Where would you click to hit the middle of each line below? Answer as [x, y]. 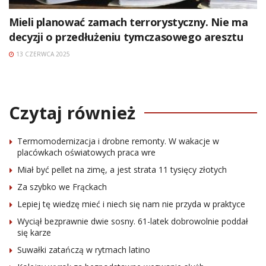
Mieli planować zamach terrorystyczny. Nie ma [129, 22]
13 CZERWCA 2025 [42, 54]
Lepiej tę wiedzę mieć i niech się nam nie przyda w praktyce [131, 204]
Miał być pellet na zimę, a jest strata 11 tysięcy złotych [122, 169]
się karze [34, 232]
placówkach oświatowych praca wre [86, 152]
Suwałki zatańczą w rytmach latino [84, 249]
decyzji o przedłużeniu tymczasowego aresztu [126, 37]
